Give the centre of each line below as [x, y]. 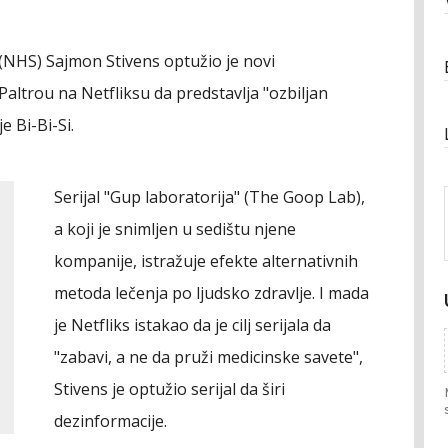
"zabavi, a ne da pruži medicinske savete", [208, 357]
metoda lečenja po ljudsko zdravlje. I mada [211, 293]
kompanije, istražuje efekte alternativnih [206, 261]
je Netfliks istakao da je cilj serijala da [192, 325]
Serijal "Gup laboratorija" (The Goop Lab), [209, 197]
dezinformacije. [110, 421]
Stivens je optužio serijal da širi [169, 389]
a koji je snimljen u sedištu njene [175, 229]
